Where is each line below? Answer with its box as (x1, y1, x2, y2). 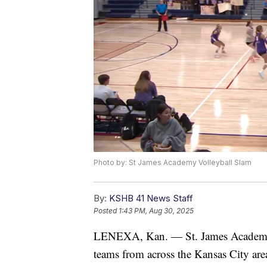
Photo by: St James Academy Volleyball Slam (94, 158, 252, 167)
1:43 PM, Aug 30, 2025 (119, 206, 194, 216)
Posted (94, 206, 119, 216)
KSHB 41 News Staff (109, 193, 193, 204)
